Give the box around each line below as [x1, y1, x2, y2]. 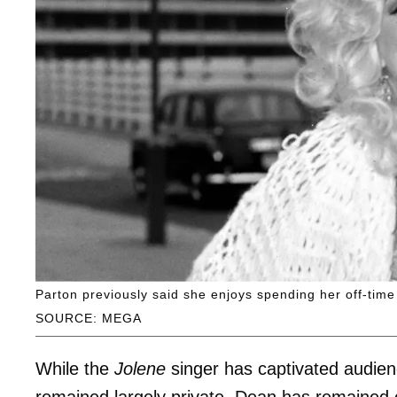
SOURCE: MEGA [35, 311, 142, 326]
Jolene [114, 359, 166, 379]
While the [35, 359, 114, 379]
